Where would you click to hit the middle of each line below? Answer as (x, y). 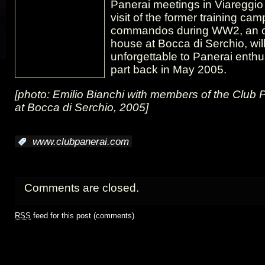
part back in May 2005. (169, 70)
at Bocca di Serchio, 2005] (82, 108)
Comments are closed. (82, 188)
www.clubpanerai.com (81, 142)
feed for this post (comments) (83, 216)
